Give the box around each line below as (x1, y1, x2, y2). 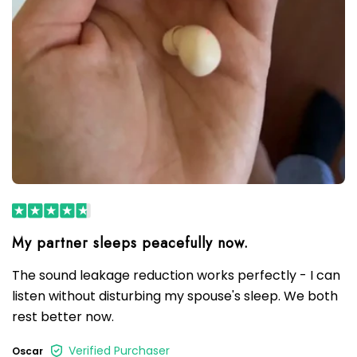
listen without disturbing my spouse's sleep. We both (12, 286, 338, 305)
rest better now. (12, 307, 114, 326)
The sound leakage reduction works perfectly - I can (12, 265, 340, 284)
